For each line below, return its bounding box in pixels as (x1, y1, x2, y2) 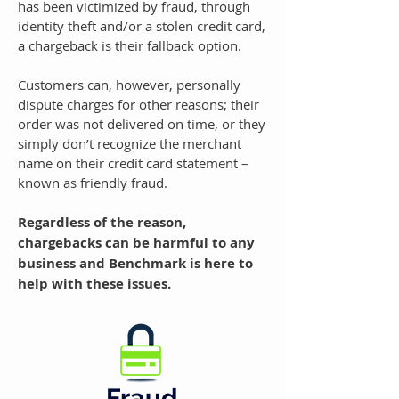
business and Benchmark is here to (18, 254, 253, 273)
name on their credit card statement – (18, 154, 248, 172)
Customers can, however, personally (18, 76, 240, 94)
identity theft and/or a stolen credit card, (18, 17, 265, 35)
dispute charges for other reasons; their (18, 95, 259, 113)
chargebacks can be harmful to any (18, 233, 255, 252)
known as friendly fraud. (18, 174, 167, 191)
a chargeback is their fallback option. (18, 37, 241, 54)
